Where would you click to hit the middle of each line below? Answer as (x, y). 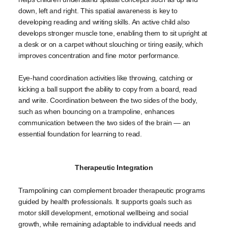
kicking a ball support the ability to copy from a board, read (108, 89)
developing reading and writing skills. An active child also (104, 22)
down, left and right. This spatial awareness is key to (98, 10)
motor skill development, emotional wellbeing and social (103, 212)
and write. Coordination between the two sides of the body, (108, 101)
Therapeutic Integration (114, 168)
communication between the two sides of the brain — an (105, 123)
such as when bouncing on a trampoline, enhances (96, 112)
